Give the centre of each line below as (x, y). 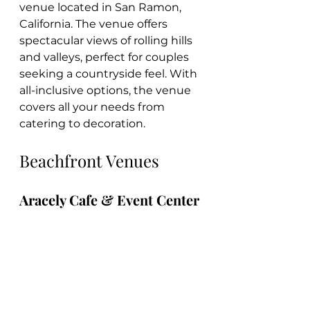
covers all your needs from (93, 107)
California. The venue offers (95, 24)
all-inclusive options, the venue (107, 91)
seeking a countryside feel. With (110, 74)
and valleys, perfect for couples (106, 57)
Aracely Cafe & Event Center (109, 200)
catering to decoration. (82, 124)
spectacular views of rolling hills (107, 41)
